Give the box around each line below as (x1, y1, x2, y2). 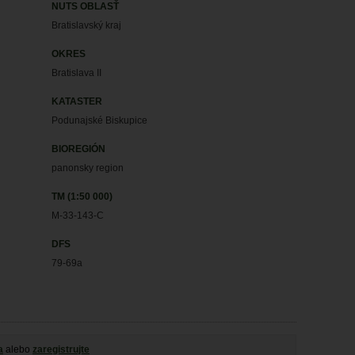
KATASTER (52, 96, 103, 107)
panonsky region (52, 162, 124, 174)
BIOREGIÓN (52, 143, 106, 155)
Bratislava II (52, 67, 102, 78)
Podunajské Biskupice (52, 115, 148, 126)
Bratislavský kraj (52, 20, 122, 31)
